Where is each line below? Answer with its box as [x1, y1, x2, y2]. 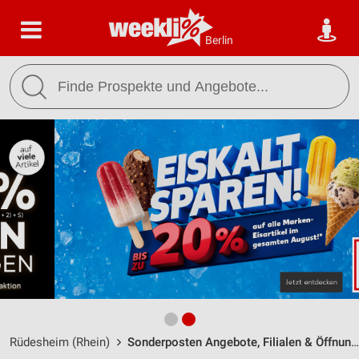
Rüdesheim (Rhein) [10, 335, 110, 349]
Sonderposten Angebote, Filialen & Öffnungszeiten [127, 335, 351, 349]
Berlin [205, 34, 233, 46]
